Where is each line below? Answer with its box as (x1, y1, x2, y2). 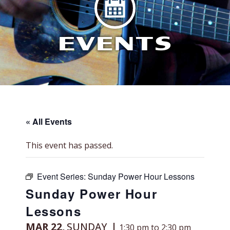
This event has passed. (26, 140, 113, 151)
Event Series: (37, 170, 88, 182)
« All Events (26, 116, 72, 127)
